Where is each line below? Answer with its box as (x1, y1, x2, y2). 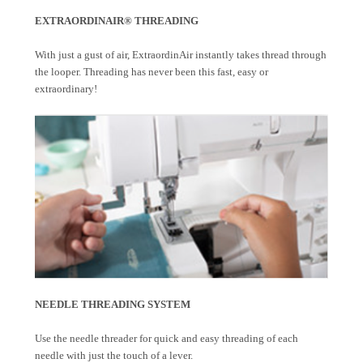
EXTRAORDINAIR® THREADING (35, 14, 199, 27)
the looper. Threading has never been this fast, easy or (35, 65, 268, 78)
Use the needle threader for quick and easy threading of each (35, 331, 298, 344)
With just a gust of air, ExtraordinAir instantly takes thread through (35, 48, 327, 61)
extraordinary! (35, 82, 97, 95)
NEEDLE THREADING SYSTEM (35, 297, 190, 310)
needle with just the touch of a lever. (35, 348, 193, 361)
